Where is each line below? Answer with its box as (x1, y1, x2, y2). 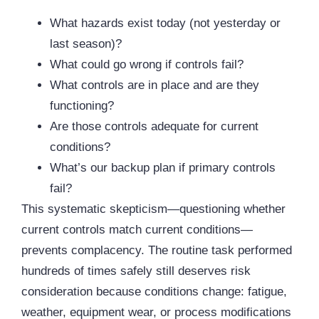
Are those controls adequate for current (50, 120, 258, 134)
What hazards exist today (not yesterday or (50, 16, 281, 31)
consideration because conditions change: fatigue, (21, 285, 287, 299)
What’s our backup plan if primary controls (50, 161, 276, 175)
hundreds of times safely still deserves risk (21, 264, 251, 278)
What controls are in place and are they (50, 78, 259, 93)
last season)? (50, 37, 122, 51)
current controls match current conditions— (21, 223, 253, 237)
